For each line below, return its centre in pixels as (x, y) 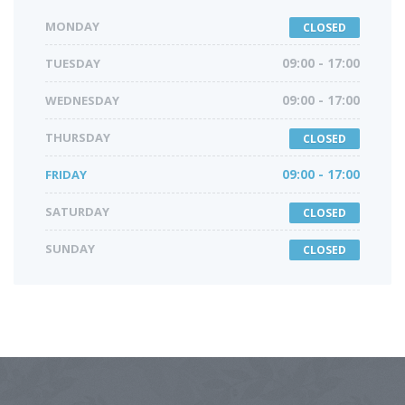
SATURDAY (77, 212)
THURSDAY (78, 138)
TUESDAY (73, 64)
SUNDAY (70, 249)
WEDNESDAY (82, 101)
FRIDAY (66, 175)
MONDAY (72, 27)
